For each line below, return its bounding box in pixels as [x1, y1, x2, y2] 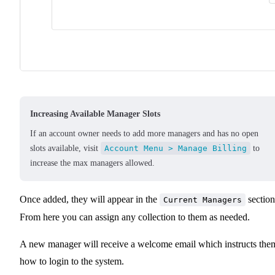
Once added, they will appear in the [20, 193, 160, 204]
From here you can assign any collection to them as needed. [20, 211, 250, 222]
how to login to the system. [20, 255, 124, 266]
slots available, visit [30, 143, 101, 153]
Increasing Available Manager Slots [30, 109, 160, 118]
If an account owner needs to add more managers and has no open [30, 128, 258, 138]
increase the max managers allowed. [30, 158, 155, 168]
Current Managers [163, 195, 242, 204]
